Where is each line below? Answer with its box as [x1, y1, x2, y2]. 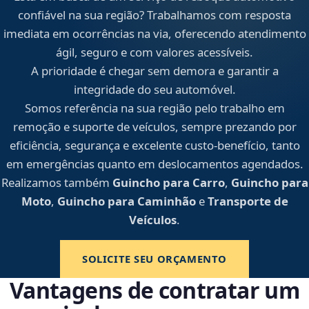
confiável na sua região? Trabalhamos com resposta [18, 7, 291, 23]
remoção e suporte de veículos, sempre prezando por [12, 119, 297, 135]
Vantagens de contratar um [10, 275, 299, 306]
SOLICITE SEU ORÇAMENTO [81, 252, 227, 266]
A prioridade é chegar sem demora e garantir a [30, 63, 279, 79]
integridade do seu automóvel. [73, 81, 236, 98]
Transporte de [207, 193, 288, 210]
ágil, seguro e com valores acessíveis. [56, 44, 253, 61]
